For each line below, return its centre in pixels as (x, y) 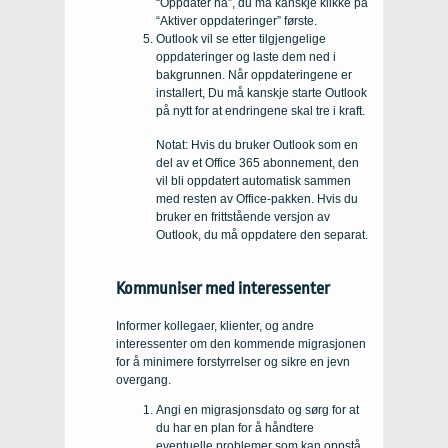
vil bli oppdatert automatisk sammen (253, 180)
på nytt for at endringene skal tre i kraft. (260, 110)
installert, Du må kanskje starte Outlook (261, 92)
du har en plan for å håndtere (235, 427)
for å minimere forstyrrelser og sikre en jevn (233, 361)
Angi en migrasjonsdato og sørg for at (257, 409)
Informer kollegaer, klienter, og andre (215, 325)
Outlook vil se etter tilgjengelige (241, 38)
